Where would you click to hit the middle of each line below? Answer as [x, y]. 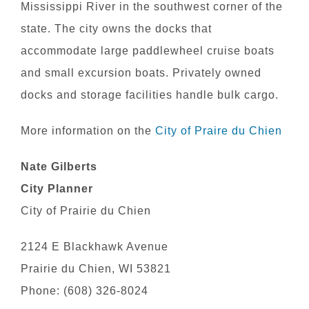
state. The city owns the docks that [116, 29]
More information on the [88, 131]
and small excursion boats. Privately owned [141, 73]
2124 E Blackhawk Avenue [94, 247]
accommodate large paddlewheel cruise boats [147, 51]
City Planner [57, 189]
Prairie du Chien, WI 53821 [96, 269]
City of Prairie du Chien [86, 211]
